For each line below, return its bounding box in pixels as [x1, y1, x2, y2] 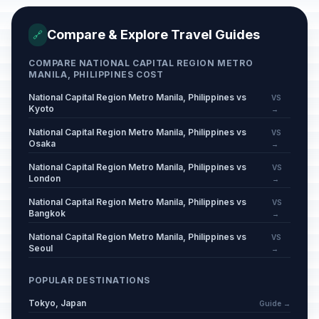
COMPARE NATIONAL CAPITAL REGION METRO [28, 58, 253, 68]
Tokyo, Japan [28, 298, 86, 308]
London [28, 173, 61, 184]
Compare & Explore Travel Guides [47, 27, 260, 42]
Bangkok [28, 208, 66, 219]
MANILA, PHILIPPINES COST [28, 69, 164, 80]
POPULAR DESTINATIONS [28, 275, 150, 286]
